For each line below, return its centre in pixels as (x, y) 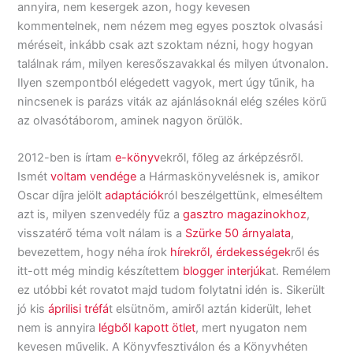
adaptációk (135, 196)
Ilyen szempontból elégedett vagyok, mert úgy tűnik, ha (166, 82)
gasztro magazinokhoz (245, 215)
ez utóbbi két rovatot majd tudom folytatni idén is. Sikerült (171, 290)
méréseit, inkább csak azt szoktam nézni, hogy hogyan (166, 45)
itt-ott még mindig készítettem (100, 271)
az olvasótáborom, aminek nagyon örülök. (130, 120)
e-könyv (138, 158)
